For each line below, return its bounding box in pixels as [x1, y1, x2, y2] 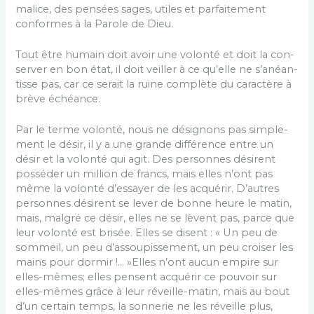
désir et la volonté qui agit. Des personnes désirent [15, 153, 276, 166]
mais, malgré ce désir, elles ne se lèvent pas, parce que [15, 212, 295, 225]
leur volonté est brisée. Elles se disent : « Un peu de [15, 226, 278, 240]
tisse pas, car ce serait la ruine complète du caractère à [15, 77, 292, 90]
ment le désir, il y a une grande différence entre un [15, 138, 274, 151]
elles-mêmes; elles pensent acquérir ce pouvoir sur [15, 271, 278, 284]
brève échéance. [15, 92, 101, 105]
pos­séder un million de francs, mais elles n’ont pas [15, 168, 273, 181]
